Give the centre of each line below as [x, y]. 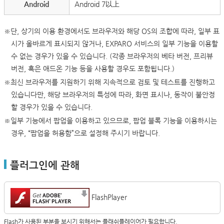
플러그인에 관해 [44, 165]
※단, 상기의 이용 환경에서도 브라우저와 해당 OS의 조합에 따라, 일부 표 [111, 31]
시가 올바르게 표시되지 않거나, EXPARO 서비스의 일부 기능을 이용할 [114, 43]
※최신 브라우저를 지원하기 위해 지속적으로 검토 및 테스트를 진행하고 [109, 82]
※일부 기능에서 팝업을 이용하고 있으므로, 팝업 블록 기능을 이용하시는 [110, 120]
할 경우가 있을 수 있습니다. [51, 107]
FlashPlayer [109, 197]
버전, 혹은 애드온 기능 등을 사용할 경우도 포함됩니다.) [92, 68]
